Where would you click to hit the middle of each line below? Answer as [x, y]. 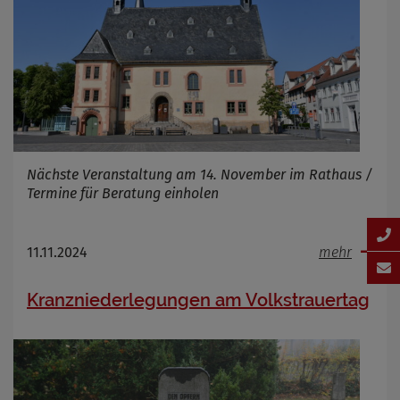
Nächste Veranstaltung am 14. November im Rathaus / [200, 174]
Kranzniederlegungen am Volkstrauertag [198, 300]
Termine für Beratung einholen [123, 193]
